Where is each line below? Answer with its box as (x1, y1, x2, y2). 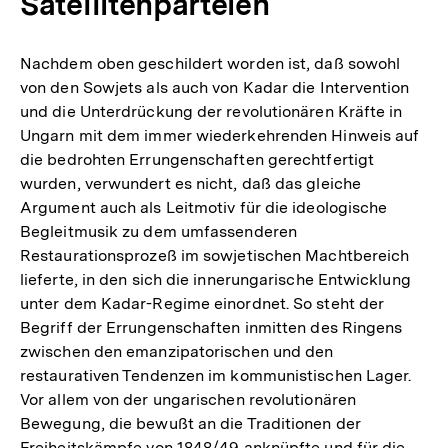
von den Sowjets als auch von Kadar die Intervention (20, 77, 410, 97)
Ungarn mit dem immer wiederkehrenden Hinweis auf (20, 125, 420, 145)
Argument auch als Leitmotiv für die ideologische (20, 197, 388, 217)
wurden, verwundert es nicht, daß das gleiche (20, 173, 361, 193)
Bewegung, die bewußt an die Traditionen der (20, 413, 361, 433)
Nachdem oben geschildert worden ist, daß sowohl (20, 53, 401, 73)
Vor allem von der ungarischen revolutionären (20, 389, 356, 409)
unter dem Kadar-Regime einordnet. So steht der (20, 293, 385, 313)
